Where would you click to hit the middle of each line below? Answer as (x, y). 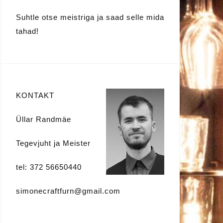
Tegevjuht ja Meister (53, 143)
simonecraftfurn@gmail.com (68, 191)
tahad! (27, 31)
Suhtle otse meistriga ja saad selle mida (90, 17)
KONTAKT (35, 96)
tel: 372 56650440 (49, 167)
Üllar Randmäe (44, 119)
